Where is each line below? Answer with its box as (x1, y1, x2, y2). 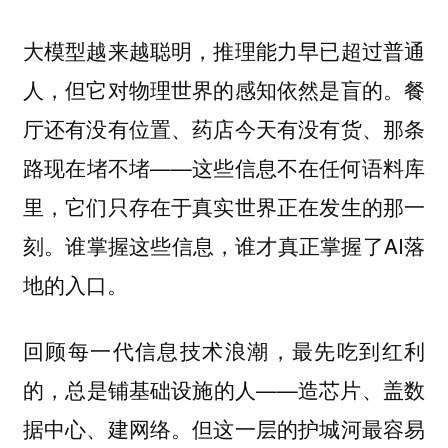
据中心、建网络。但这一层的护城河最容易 (22, 413, 426, 444)
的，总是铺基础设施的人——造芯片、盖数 (22, 374, 426, 405)
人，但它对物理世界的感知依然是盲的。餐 (22, 73, 426, 104)
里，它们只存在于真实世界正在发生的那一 (22, 190, 426, 221)
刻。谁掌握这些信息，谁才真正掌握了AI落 (22, 229, 426, 260)
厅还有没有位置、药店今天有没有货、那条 (22, 112, 426, 143)
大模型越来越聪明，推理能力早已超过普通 (22, 34, 426, 65)
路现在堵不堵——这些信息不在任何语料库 (22, 151, 426, 182)
